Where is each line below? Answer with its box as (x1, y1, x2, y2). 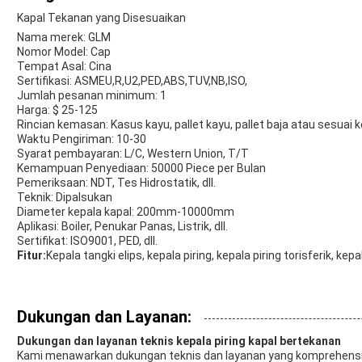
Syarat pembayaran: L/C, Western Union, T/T (17, 147, 249, 161)
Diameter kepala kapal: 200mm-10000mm (17, 205, 234, 219)
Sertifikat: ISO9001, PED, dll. (17, 234, 158, 248)
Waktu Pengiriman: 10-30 (17, 133, 146, 146)
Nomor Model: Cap (17, 45, 111, 59)
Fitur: (17, 249, 46, 263)
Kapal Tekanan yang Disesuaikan (17, 11, 186, 25)
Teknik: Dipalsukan (17, 191, 112, 204)
